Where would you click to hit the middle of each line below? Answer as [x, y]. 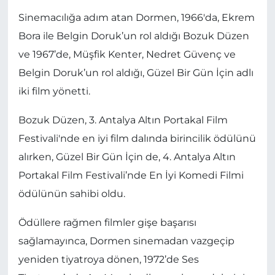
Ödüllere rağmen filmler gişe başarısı [107, 222]
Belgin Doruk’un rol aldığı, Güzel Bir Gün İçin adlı [136, 72]
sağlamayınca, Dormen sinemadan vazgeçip [126, 241]
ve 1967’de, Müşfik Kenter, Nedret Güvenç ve [127, 54]
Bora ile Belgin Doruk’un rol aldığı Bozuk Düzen [134, 36]
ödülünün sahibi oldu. [72, 193]
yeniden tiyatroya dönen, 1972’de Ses [108, 259]
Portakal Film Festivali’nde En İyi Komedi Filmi [131, 175]
